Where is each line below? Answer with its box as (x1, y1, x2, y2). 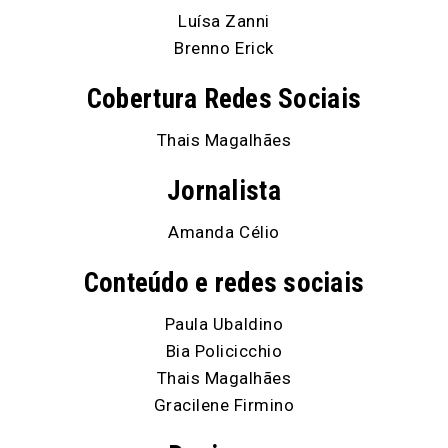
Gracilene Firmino (153, 394, 295, 415)
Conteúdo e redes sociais (83, 266, 365, 299)
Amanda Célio (168, 221, 280, 242)
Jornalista (167, 174, 281, 207)
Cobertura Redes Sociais (86, 82, 362, 115)
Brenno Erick (174, 37, 274, 58)
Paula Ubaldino (164, 313, 284, 334)
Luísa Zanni (178, 10, 270, 31)
